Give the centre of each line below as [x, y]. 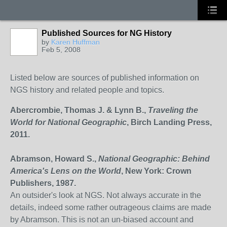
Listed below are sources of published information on [105, 78]
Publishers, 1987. [43, 183]
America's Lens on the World [66, 171]
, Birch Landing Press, [169, 122]
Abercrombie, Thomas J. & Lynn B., [79, 110]
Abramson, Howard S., [54, 159]
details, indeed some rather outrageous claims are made [111, 207]
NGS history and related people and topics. [87, 90]
